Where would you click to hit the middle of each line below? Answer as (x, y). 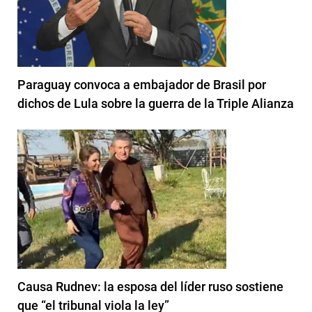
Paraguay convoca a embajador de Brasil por (142, 84)
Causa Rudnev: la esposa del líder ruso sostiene (150, 286)
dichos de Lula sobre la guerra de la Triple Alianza (156, 103)
